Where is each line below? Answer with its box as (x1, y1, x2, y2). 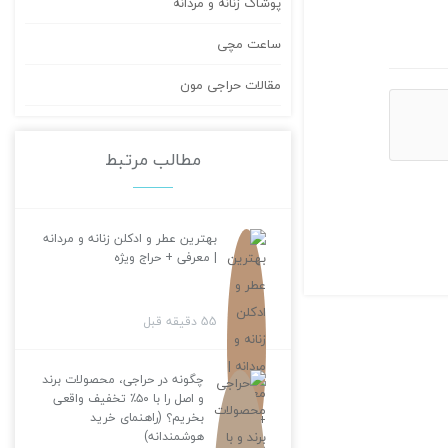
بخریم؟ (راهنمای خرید (89, 407, 204, 429)
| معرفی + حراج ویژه (113, 247, 217, 269)
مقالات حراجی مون (179, 74, 281, 97)
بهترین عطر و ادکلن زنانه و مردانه (42, 228, 217, 250)
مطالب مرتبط (104, 145, 201, 175)
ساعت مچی (216, 33, 281, 56)
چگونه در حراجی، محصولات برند (41, 369, 204, 391)
